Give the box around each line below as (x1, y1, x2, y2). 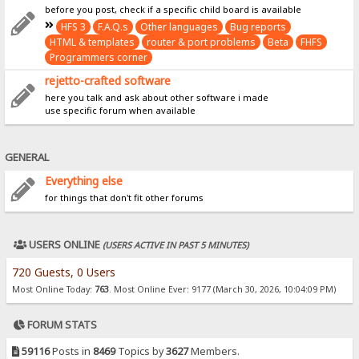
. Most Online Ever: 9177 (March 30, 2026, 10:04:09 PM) (108, 283, 336, 295)
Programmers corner (50, 50, 148, 64)
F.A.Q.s (98, 19, 129, 34)
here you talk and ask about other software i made (45, 91, 269, 103)
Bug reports (230, 19, 287, 34)
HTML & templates (50, 34, 135, 49)
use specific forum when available (45, 103, 196, 116)
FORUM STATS (25, 317, 98, 333)
